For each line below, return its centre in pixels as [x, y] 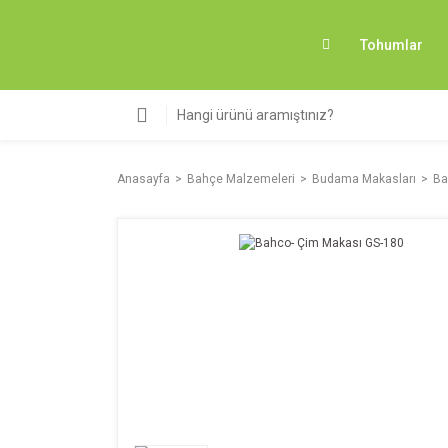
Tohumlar [391, 44]
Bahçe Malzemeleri [241, 179]
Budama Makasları [364, 179]
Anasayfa [143, 179]
